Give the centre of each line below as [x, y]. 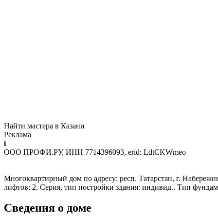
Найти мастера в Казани [44, 126]
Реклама [18, 134]
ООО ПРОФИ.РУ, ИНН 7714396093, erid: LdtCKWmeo [95, 152]
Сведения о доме [48, 208]
